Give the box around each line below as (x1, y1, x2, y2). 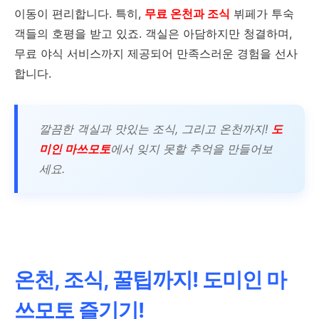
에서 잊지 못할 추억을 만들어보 (110, 142, 273, 157)
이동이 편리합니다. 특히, (14, 6, 145, 21)
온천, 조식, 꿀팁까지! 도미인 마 (14, 267, 286, 293)
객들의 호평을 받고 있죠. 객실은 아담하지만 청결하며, (14, 26, 292, 41)
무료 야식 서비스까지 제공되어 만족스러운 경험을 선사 (14, 46, 298, 61)
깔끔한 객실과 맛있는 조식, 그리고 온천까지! (39, 122, 271, 137)
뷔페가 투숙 (230, 6, 294, 21)
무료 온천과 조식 (145, 6, 230, 21)
